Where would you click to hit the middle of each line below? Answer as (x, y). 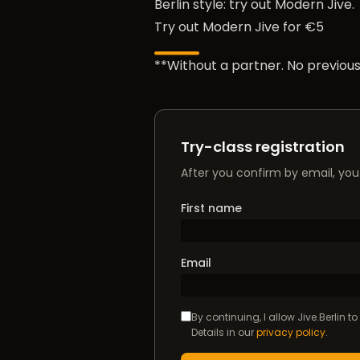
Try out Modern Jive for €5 (239, 27)
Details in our (224, 332)
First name (211, 208)
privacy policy (291, 332)
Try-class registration (263, 147)
